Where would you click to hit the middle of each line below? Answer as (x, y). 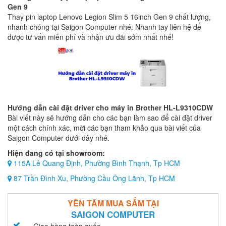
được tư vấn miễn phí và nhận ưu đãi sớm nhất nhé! (91, 37)
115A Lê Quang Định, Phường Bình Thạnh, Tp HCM (96, 163)
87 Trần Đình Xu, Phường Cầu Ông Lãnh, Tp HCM (93, 178)
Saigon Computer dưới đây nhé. (59, 138)
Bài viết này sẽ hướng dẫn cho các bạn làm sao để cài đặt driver (110, 118)
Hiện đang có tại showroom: (56, 153)
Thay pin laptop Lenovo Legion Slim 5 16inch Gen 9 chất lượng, (109, 17)
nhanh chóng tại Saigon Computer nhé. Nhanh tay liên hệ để (104, 27)
